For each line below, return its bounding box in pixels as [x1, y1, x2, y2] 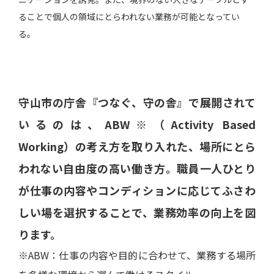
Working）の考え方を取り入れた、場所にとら [18, 138, 256, 154]
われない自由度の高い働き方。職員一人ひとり [18, 160, 256, 176]
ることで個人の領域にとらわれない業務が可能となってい [18, 10, 240, 23]
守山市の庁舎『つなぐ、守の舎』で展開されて [18, 94, 256, 110]
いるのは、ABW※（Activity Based [18, 116, 256, 132]
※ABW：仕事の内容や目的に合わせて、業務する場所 [18, 248, 256, 262]
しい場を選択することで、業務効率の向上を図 [18, 204, 256, 220]
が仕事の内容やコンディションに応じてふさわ [18, 182, 256, 198]
